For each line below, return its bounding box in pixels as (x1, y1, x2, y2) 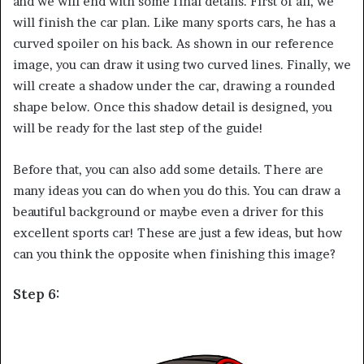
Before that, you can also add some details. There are (13, 161, 323, 177)
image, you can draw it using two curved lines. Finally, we (13, 56, 351, 72)
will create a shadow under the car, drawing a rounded (13, 77, 335, 93)
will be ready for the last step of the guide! (13, 119, 263, 136)
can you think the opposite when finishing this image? (13, 245, 336, 262)
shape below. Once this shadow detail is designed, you (13, 98, 332, 115)
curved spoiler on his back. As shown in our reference (13, 35, 334, 51)
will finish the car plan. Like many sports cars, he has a (13, 14, 336, 30)
